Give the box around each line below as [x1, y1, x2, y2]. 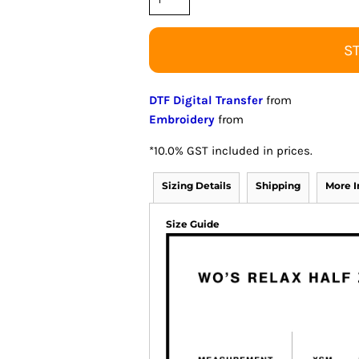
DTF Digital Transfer [149, 93, 263, 107]
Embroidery [149, 112, 215, 127]
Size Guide [166, 218, 220, 230]
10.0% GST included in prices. [154, 143, 313, 158]
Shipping [256, 179, 301, 192]
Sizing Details [162, 179, 231, 192]
